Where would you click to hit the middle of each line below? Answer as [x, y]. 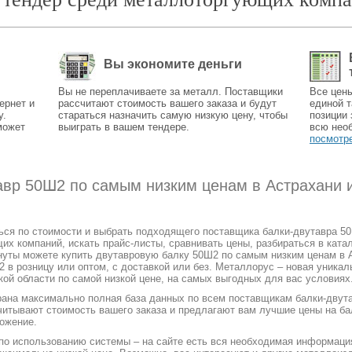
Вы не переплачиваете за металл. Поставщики [170, 92]
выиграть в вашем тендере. [124, 127]
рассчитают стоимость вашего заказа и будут [167, 103]
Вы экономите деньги [173, 64]
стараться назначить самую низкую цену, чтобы [173, 115]
